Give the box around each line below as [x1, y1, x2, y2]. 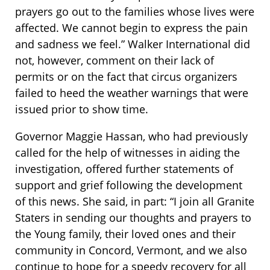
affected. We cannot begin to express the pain [15, 20, 248, 36]
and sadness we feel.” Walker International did [15, 37, 250, 52]
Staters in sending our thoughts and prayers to [15, 210, 251, 225]
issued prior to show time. [15, 102, 148, 117]
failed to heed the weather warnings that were [15, 86, 248, 101]
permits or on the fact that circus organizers [15, 69, 237, 84]
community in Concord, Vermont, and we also [15, 243, 247, 258]
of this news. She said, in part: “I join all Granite [15, 194, 254, 209]
